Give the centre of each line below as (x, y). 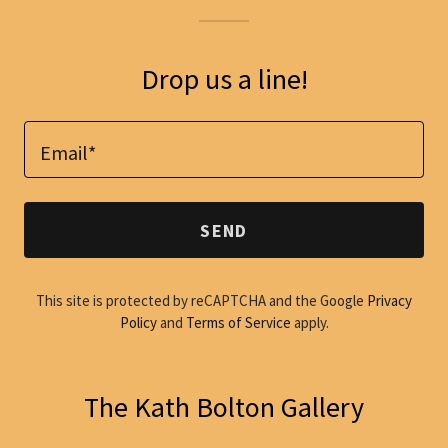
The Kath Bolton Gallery (224, 407)
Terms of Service (238, 322)
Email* (68, 152)
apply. (309, 322)
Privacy (389, 300)
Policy (138, 322)
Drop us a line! (224, 79)
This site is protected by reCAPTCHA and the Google (201, 300)
